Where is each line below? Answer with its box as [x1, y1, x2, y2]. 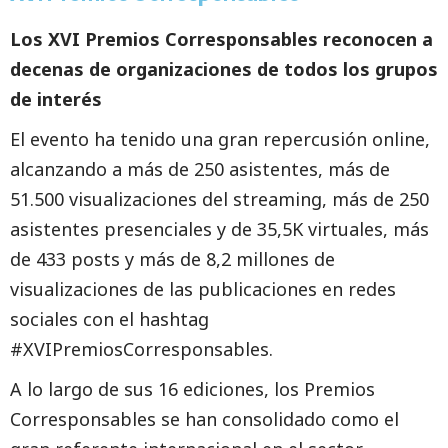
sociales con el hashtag [10, 307, 209, 331]
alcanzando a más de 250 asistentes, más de [10, 157, 390, 181]
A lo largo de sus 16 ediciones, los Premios [10, 377, 375, 401]
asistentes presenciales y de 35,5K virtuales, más [10, 217, 429, 241]
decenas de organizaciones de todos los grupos [10, 57, 438, 81]
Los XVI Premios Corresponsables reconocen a [10, 27, 433, 51]
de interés [10, 87, 102, 111]
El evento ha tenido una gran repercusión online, [10, 127, 430, 151]
